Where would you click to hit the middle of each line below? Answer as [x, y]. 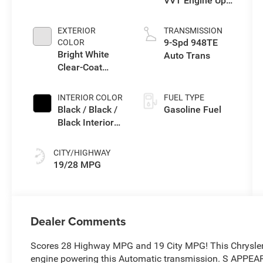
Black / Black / [88, 109]
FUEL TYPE [184, 97]
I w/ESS [180, 13]
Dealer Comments [79, 221]
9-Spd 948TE [190, 42]
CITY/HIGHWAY [82, 152]
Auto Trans [187, 55]
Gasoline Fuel [192, 109]
